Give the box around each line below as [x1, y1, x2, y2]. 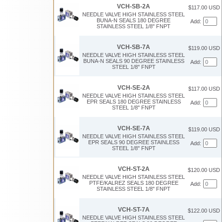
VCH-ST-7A [117, 206, 150, 213]
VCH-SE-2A [117, 84, 150, 91]
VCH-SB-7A [117, 43, 150, 51]
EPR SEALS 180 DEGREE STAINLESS [86, 99, 181, 105]
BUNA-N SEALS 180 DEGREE [97, 17, 170, 24]
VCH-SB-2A [117, 2, 150, 10]
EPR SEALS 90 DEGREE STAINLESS [88, 139, 179, 146]
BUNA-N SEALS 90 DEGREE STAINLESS [83, 58, 184, 64]
